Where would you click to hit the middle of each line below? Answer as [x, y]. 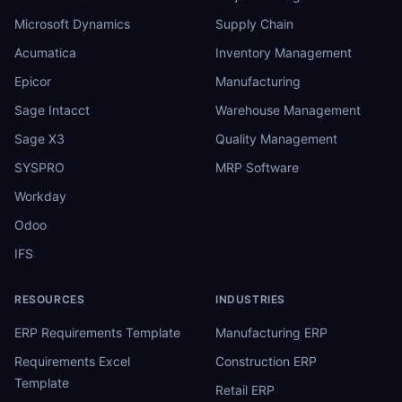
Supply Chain [254, 23]
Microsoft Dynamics [72, 23]
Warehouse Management [288, 109]
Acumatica [45, 52]
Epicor [33, 81]
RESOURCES [50, 299]
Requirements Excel [72, 361]
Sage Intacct [52, 109]
